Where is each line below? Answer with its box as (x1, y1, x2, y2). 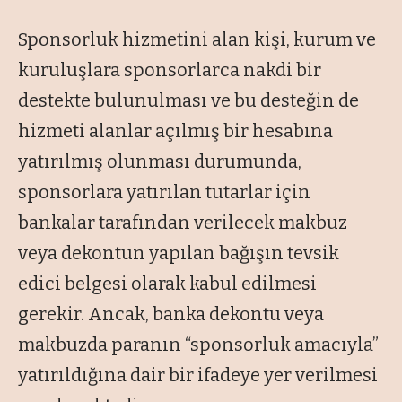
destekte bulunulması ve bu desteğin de (18, 90, 359, 112)
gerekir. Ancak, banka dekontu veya (18, 303, 324, 326)
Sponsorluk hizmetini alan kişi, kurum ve (18, 29, 376, 51)
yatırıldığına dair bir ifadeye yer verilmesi (18, 364, 378, 387)
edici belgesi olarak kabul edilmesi (18, 273, 317, 295)
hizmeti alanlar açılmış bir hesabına (18, 120, 333, 143)
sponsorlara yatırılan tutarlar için (18, 181, 310, 204)
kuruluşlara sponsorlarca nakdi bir (18, 59, 321, 82)
